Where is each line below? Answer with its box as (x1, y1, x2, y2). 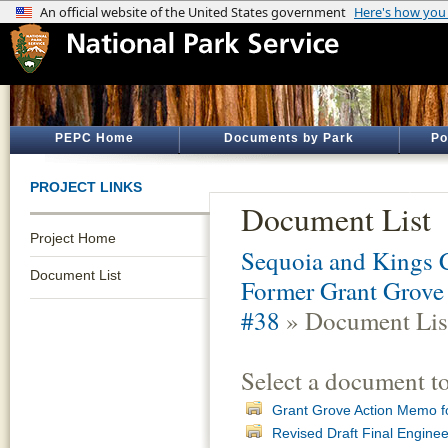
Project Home (30, 230, 116, 246)
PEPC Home (54, 131, 134, 145)
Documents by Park (224, 131, 354, 145)
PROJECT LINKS (30, 179, 142, 195)
